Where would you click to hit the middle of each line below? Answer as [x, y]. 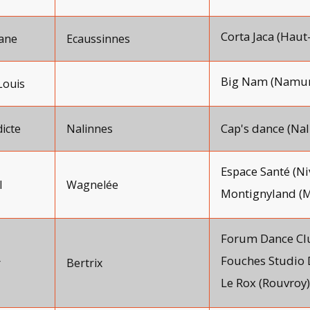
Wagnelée [92, 185]
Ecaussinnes [98, 39]
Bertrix [84, 263]
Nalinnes [90, 129]
